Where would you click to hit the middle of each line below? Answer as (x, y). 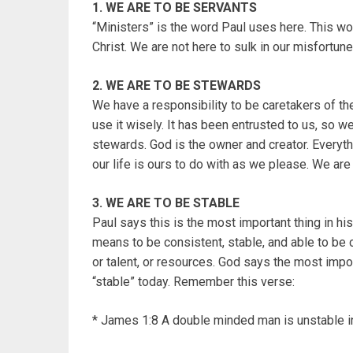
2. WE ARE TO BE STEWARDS (176, 86)
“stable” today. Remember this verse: (193, 282)
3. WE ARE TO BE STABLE (166, 203)
